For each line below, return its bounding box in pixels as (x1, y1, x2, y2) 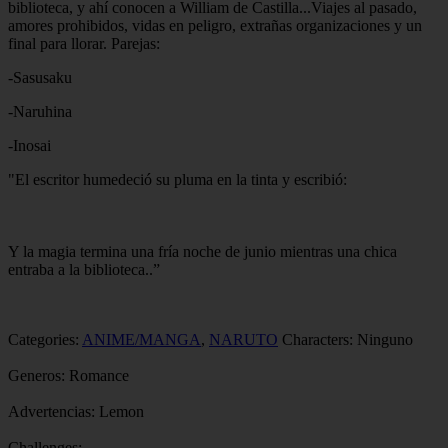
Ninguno (357, 330, 413, 348)
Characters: (282, 330, 357, 348)
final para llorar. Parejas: (8, 34, 160, 52)
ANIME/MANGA (82, 330, 201, 348)
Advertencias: (8, 402, 99, 420)
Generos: (8, 366, 69, 384)
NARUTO (209, 330, 278, 348)
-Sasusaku (8, 68, 72, 86)
